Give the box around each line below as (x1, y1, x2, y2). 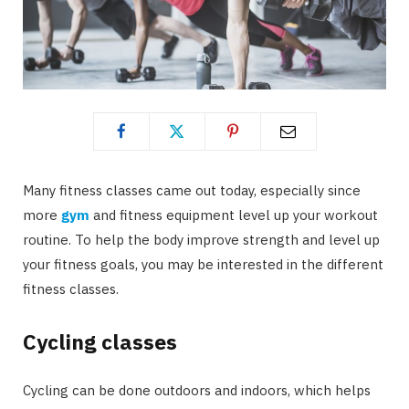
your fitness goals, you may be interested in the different (23, 255, 383, 273)
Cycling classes (23, 328, 177, 356)
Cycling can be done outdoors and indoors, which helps (23, 382, 371, 400)
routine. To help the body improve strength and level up (23, 230, 380, 248)
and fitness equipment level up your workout (89, 205, 378, 224)
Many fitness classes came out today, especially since (23, 181, 361, 199)
